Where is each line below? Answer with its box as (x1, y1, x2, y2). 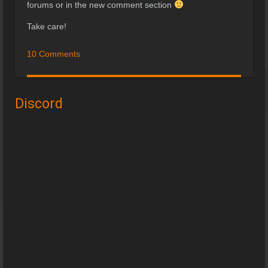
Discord (15, 96, 63, 112)
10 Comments (27, 49, 80, 59)
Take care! (27, 22, 66, 31)
